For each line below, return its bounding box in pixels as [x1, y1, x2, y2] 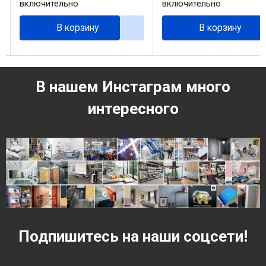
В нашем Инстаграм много [36, 77, 230, 96]
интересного [87, 99, 179, 118]
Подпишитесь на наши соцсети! [18, 227, 248, 245]
